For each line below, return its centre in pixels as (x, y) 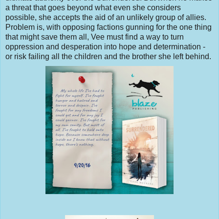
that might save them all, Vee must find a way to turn (95, 37)
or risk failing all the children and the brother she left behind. (108, 56)
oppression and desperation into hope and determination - (105, 46)
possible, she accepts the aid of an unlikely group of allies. (106, 17)
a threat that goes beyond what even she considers (93, 7)
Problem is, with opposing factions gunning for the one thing (109, 27)
